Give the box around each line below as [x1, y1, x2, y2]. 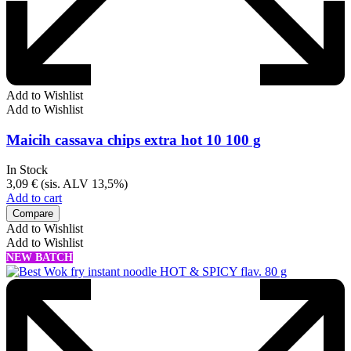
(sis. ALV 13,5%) [38, 177, 128, 191]
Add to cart [6, 191, 62, 205]
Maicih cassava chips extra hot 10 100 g [6, 131, 261, 148]
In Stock [6, 163, 48, 177]
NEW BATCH [6, 251, 73, 264]
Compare [13, 208, 53, 220]
